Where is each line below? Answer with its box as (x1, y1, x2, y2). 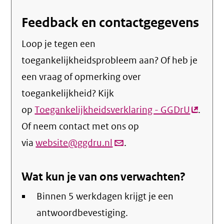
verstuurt (112, 153, 151, 165)
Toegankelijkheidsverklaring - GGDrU (34, 104, 190, 116)
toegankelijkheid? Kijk (21, 87, 114, 99)
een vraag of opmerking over (21, 71, 141, 83)
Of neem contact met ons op (21, 120, 139, 132)
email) (112, 170, 139, 182)
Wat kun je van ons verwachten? (21, 169, 186, 184)
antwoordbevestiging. (36, 207, 128, 219)
